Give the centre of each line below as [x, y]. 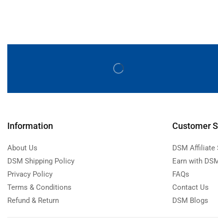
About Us [22, 148]
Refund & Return [33, 200]
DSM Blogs [190, 200]
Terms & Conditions [39, 187]
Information [30, 126]
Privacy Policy [30, 174]
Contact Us [190, 187]
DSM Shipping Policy [41, 161]
